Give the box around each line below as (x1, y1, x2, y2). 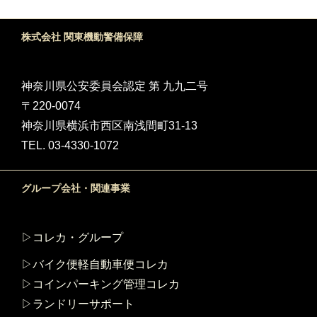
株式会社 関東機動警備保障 (21, 31, 143, 43)
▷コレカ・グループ (21, 231, 123, 244)
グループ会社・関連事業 (21, 183, 130, 195)
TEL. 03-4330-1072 (21, 139, 119, 152)
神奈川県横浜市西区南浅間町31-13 (21, 120, 197, 132)
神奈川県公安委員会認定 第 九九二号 (21, 80, 208, 93)
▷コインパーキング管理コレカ (21, 278, 180, 291)
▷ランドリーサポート (21, 298, 134, 311)
